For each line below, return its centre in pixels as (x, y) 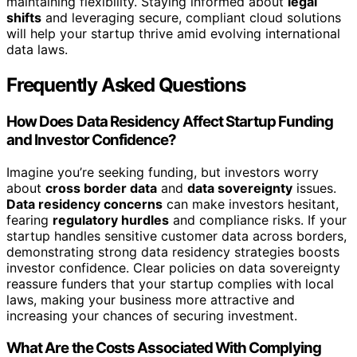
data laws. (37, 50)
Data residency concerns (84, 204)
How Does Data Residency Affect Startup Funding (170, 122)
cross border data (101, 188)
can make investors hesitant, (251, 204)
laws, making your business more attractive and (151, 299)
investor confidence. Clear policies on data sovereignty (173, 267)
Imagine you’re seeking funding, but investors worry (163, 172)
